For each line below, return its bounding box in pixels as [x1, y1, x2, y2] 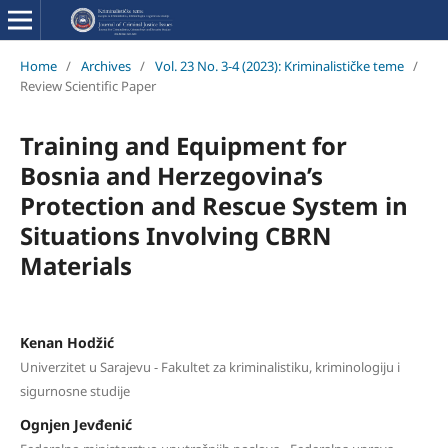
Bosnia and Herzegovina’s [19, 158, 323, 192]
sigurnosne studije [19, 381, 130, 400]
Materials [19, 248, 132, 282]
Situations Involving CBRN [19, 218, 332, 252]
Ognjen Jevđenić [19, 414, 132, 434]
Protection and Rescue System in [19, 188, 408, 222]
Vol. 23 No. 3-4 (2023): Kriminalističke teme [154, 56, 404, 75]
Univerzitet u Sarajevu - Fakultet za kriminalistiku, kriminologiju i [19, 357, 400, 376]
